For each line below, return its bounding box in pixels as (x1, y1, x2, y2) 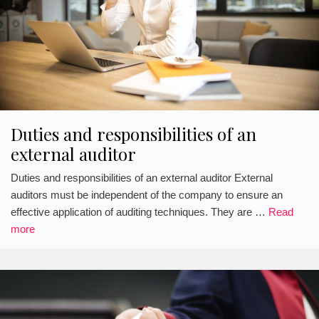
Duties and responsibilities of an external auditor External (11, 171, 273, 184)
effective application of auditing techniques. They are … (11, 205, 268, 218)
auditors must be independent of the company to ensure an (11, 188, 283, 201)
